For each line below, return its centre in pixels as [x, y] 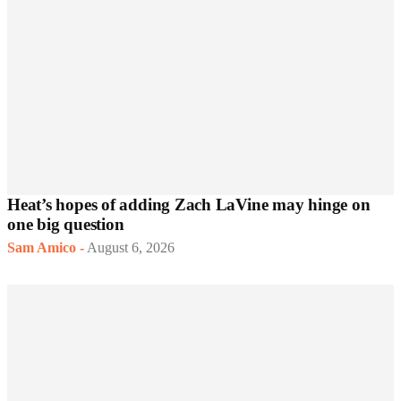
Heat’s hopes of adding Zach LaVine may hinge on [189, 205]
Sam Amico [42, 248]
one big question [66, 225]
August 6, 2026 [131, 248]
